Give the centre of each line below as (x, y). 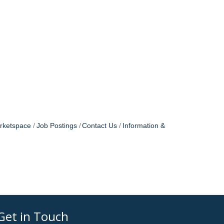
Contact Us (99, 126)
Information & (143, 126)
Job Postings (56, 126)
